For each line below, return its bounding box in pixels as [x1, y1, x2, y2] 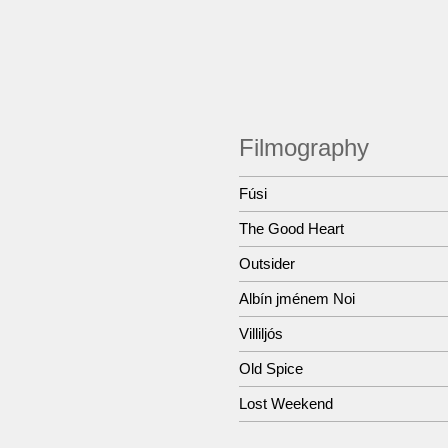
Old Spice [239, 360, 303, 377]
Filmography [239, 134, 369, 161]
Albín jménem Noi [239, 290, 355, 307]
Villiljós [239, 325, 283, 342]
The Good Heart [239, 220, 344, 237]
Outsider [239, 255, 295, 272]
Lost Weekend [239, 395, 333, 412]
